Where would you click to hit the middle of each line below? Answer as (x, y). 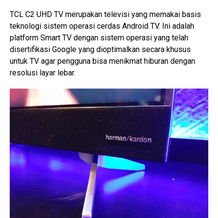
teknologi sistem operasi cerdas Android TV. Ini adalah (102, 26)
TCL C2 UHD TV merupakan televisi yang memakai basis (105, 14)
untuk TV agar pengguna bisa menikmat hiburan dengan (102, 61)
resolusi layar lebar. (43, 73)
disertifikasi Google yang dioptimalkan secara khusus (100, 49)
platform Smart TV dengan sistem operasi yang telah (99, 38)
